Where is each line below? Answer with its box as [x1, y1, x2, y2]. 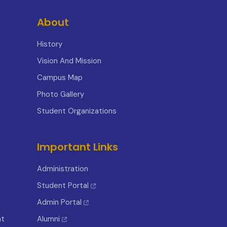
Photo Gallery [37, 89, 84, 99]
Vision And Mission [37, 56, 101, 66]
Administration [37, 164, 88, 174]
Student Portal [37, 180, 89, 191]
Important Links [37, 140, 118, 154]
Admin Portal [37, 197, 82, 207]
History [37, 39, 62, 49]
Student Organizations [37, 106, 117, 116]
